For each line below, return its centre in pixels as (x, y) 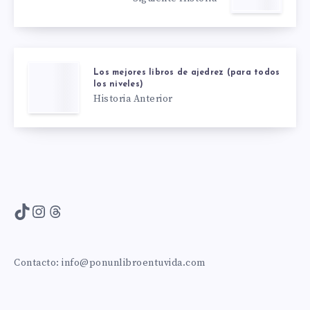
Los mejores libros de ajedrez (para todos (187, 73)
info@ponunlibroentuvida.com (134, 263)
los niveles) (118, 85)
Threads (79, 211)
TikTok (40, 211)
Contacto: (38, 263)
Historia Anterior (133, 99)
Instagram (71, 211)
